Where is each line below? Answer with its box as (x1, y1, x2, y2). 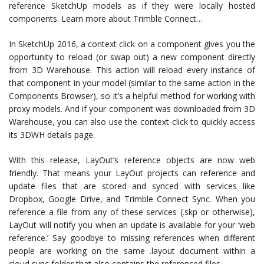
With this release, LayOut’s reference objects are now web (9, 154, 255, 166)
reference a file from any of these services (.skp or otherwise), (9, 206, 255, 217)
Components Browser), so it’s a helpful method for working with (9, 90, 255, 101)
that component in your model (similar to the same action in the (9, 77, 255, 88)
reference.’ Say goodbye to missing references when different (9, 232, 255, 243)
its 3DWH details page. (9, 128, 95, 140)
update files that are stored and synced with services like (9, 180, 255, 192)
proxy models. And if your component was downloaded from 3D (9, 103, 255, 114)
